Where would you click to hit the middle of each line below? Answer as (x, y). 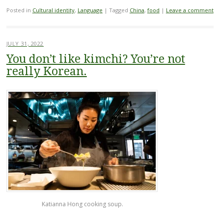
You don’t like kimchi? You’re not (96, 59)
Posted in (19, 10)
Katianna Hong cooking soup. (82, 204)
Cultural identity (53, 10)
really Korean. (46, 71)
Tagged (119, 10)
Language (90, 10)
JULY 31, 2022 (25, 43)
